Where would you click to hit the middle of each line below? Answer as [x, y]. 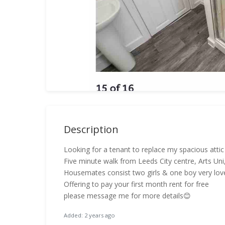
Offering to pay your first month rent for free [136, 184]
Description [91, 129]
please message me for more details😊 [127, 196]
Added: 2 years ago [89, 215]
